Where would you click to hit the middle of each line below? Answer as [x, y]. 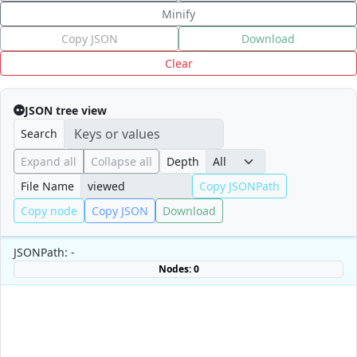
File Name [47, 186]
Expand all [49, 161]
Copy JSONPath [239, 186]
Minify [178, 14]
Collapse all [122, 161]
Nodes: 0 [178, 269]
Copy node [49, 210]
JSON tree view [66, 110]
